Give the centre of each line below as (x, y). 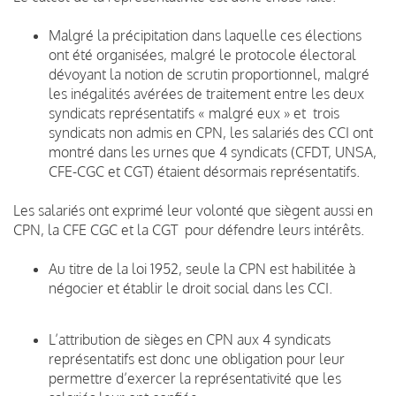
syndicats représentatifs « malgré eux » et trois (194, 113)
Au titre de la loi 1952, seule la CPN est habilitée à (202, 268)
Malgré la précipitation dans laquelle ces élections (205, 35)
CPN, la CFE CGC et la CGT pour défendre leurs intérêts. (189, 229)
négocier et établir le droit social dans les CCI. (190, 288)
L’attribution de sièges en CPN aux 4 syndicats (190, 339)
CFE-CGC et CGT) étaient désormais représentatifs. (204, 171)
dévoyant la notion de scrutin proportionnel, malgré (209, 74)
